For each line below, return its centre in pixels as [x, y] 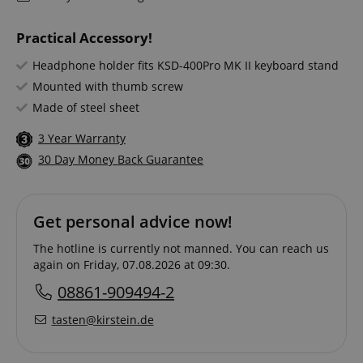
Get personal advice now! [133, 221]
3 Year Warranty [82, 139]
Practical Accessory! [84, 38]
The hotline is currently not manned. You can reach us [181, 248]
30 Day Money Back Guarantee [121, 160]
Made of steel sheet [86, 108]
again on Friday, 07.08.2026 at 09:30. [132, 264]
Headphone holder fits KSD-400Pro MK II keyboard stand [186, 66]
